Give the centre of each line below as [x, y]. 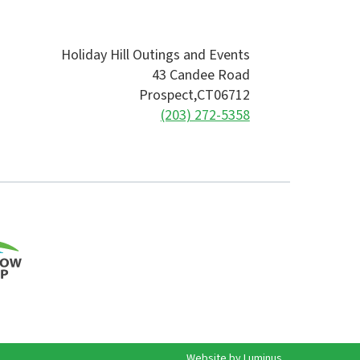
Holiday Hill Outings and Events [155, 55]
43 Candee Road [200, 76]
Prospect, [168, 96]
